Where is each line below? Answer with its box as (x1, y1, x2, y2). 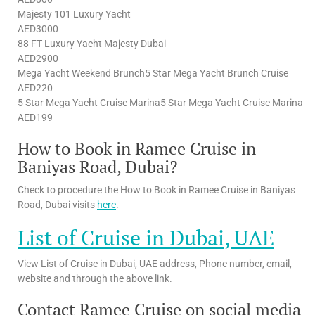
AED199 (18, 111, 53, 123)
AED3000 (18, 22, 58, 34)
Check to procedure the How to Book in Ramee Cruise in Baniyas (18, 184, 295, 195)
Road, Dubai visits (18, 198, 97, 210)
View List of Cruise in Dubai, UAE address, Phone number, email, (18, 257, 292, 269)
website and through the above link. (18, 272, 172, 284)
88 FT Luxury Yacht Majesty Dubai (18, 37, 166, 49)
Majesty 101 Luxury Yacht (18, 8, 131, 20)
